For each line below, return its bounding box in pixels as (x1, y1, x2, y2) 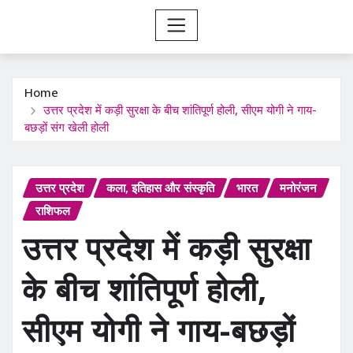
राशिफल (35, 202, 70, 218)
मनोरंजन (280, 179, 317, 195)
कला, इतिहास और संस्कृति (106, 179, 214, 195)
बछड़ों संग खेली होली (24, 118, 109, 135)
